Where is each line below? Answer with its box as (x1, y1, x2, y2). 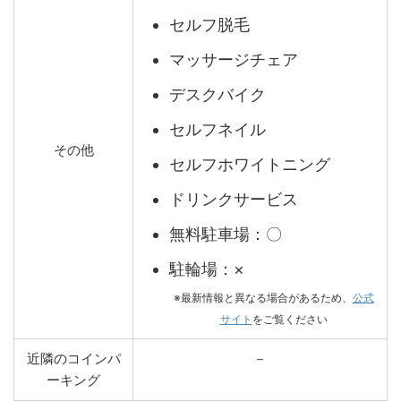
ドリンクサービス (169, 189, 298, 209)
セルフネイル (169, 119, 266, 139)
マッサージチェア (169, 49, 298, 69)
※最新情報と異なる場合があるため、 (173, 291, 353, 305)
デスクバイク (169, 84, 266, 104)
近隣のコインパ (26, 350, 121, 368)
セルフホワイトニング (169, 154, 330, 174)
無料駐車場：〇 (169, 224, 282, 243)
